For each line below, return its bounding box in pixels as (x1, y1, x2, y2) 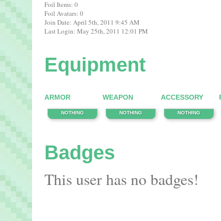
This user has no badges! (44, 169, 199, 189)
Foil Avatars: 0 (44, 9, 83, 18)
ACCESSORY (161, 93, 203, 101)
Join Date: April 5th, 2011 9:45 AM (44, 18, 140, 27)
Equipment (44, 54, 146, 75)
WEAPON (103, 93, 133, 101)
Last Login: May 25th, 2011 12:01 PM (44, 27, 148, 36)
